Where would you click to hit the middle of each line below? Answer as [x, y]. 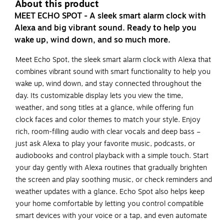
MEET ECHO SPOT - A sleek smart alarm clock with [110, 16]
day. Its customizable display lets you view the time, [99, 95]
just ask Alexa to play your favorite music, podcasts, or [105, 143]
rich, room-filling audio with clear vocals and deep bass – [108, 131]
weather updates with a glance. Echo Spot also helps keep [110, 191]
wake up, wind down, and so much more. [92, 40]
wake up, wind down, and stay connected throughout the [108, 83]
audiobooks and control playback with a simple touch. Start [112, 155]
